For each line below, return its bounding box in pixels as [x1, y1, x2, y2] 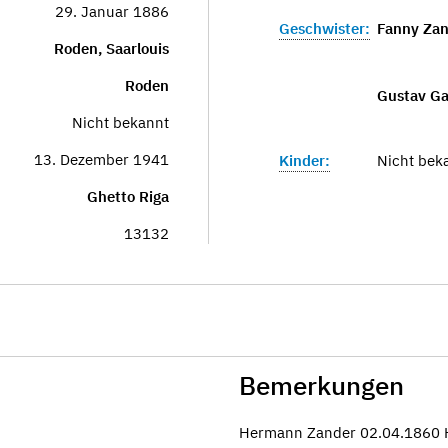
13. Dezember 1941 [34, 150, 169, 169]
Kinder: [279, 150, 330, 170]
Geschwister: [279, 19, 370, 38]
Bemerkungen [239, 368, 404, 402]
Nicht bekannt [72, 113, 169, 132]
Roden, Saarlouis [54, 39, 169, 58]
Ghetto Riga [87, 187, 169, 206]
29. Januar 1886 [55, 2, 169, 21]
